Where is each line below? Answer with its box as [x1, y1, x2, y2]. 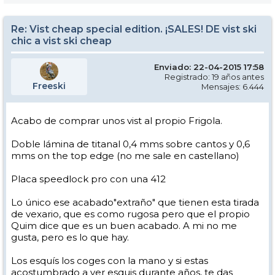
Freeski [33, 80, 66, 91]
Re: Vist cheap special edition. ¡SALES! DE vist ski [11, 23, 257, 35]
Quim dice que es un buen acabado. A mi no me [11, 220, 237, 231]
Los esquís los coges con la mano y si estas [11, 255, 208, 266]
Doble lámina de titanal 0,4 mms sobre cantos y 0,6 [11, 138, 250, 150]
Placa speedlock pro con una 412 [11, 173, 166, 185]
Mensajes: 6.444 [201, 82, 264, 91]
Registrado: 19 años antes [165, 72, 264, 82]
